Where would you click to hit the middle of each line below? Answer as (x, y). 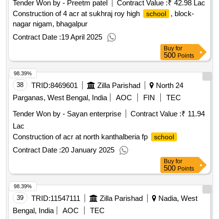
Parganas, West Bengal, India (60, 98)
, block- (182, 14)
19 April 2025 (82, 37)
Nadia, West (177, 198)
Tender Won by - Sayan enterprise (67, 114)
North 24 (169, 86)
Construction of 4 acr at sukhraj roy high (77, 14)
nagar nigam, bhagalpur (50, 24)
